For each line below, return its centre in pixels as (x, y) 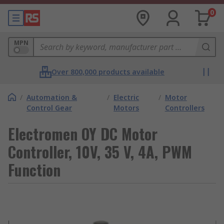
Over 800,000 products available (108, 72)
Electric (126, 97)
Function (34, 170)
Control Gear (49, 108)
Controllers (184, 108)
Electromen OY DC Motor (83, 134)
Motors (126, 108)
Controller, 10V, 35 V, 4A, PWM (100, 152)
